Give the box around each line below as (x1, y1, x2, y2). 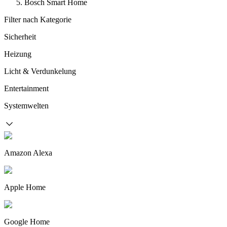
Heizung (4, 50, 31, 58)
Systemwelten (4, 101, 49, 110)
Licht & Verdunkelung (4, 67, 76, 75)
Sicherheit (4, 32, 36, 41)
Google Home (4, 217, 50, 226)
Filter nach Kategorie (4, 15, 71, 24)
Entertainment (4, 84, 49, 93)
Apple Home (4, 183, 46, 192)
